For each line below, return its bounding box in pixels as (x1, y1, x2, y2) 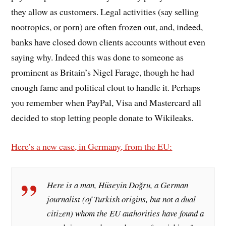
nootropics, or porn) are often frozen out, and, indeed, (11, 21, 203, 33)
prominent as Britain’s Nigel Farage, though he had (11, 66, 195, 79)
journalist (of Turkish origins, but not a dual (47, 193, 196, 205)
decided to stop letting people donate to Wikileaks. (11, 111, 194, 124)
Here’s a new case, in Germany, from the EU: (11, 140, 173, 153)
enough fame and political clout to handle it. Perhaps (11, 81, 201, 94)
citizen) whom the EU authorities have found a (47, 207, 204, 219)
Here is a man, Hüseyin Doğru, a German (47, 179, 189, 191)
